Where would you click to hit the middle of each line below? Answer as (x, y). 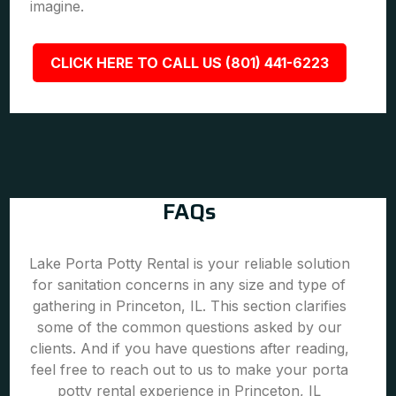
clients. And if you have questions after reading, (189, 348)
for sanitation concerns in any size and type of (190, 285)
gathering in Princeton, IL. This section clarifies (189, 306)
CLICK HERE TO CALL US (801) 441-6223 (189, 63)
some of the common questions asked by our (189, 327)
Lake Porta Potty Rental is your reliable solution (189, 263)
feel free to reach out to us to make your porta (189, 369)
